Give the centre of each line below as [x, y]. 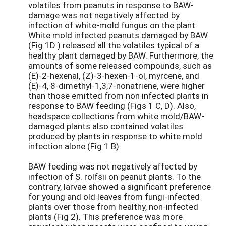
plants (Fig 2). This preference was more [105, 217]
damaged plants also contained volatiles [106, 126]
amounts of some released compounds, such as [120, 66]
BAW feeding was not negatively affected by [113, 166]
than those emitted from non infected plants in [118, 96]
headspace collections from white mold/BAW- [116, 116]
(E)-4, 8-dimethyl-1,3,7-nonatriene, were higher [117, 86]
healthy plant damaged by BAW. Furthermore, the [121, 55]
